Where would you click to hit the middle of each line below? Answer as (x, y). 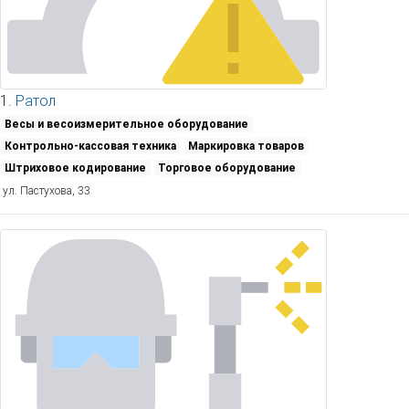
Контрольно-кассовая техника (90, 145)
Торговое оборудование (227, 167)
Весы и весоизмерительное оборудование (126, 123)
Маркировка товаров (246, 145)
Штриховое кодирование (75, 167)
